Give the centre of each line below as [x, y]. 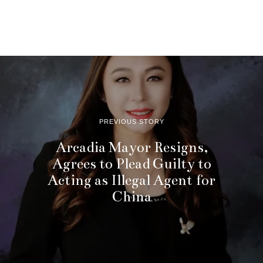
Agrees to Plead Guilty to [131, 164]
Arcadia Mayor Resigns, [131, 148]
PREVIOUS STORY [131, 122]
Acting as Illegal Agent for [131, 181]
